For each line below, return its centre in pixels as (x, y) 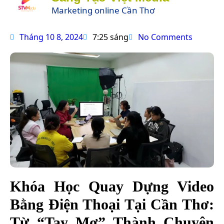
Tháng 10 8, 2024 (51, 37)
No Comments (165, 37)
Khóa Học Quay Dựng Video (112, 186)
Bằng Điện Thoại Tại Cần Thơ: (112, 204)
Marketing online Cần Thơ (103, 10)
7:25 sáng (110, 37)
